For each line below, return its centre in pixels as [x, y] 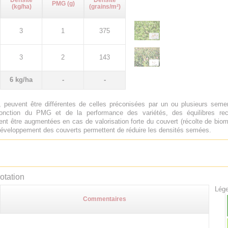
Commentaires [105, 199]
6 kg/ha [21, 80]
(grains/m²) [105, 7]
